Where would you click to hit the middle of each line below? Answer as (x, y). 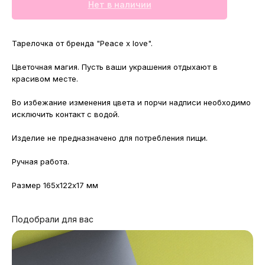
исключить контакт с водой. (66, 114)
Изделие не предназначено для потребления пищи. (110, 138)
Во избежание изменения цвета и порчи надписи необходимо (131, 103)
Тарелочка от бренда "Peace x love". (82, 43)
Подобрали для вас (53, 219)
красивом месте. (45, 79)
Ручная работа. (41, 162)
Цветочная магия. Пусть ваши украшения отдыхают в (115, 67)
